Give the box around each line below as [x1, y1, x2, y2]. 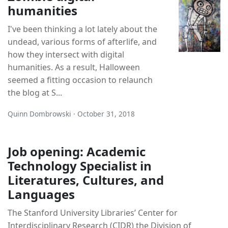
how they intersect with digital [8, 48, 124, 60]
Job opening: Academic [8, 142, 146, 160]
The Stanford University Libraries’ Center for [8, 207, 178, 218]
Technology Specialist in [8, 157, 152, 174]
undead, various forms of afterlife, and [8, 36, 157, 47]
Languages [8, 185, 75, 203]
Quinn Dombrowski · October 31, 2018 [8, 108, 135, 119]
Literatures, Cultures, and [8, 171, 164, 188]
